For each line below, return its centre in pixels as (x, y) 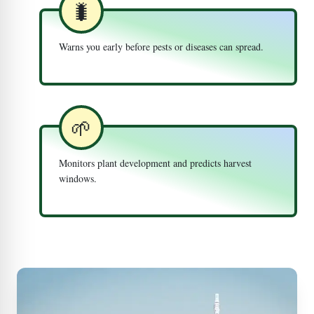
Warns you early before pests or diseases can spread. (161, 47)
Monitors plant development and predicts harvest (155, 163)
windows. (78, 178)
